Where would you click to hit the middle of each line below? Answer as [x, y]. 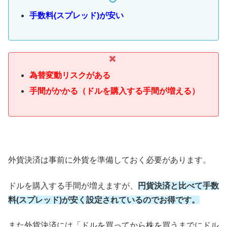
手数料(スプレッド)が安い [77, 16]
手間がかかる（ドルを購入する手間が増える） [115, 91]
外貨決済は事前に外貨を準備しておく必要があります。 [109, 160]
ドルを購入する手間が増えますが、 [73, 185]
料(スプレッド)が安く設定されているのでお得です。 [104, 200]
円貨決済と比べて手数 [178, 185]
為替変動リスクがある [70, 75]
